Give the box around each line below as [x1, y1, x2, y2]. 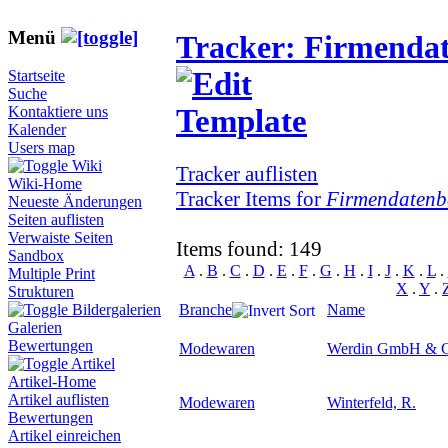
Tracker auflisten [176, 161, 318, 186]
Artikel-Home [8, 373, 96, 391]
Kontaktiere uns [8, 103, 108, 121]
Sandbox [8, 247, 64, 265]
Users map [8, 139, 75, 157]
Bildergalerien [72, 301, 161, 319]
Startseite [8, 67, 65, 85]
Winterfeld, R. [327, 393, 416, 411]
